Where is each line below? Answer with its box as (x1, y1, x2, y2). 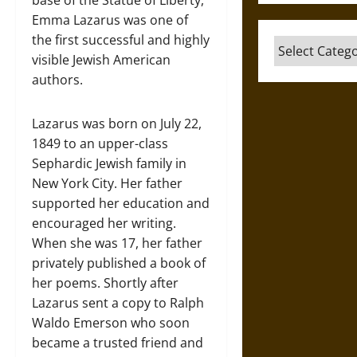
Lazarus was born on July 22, (32, 114, 202, 132)
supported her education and (32, 194, 210, 212)
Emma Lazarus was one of (32, 10, 188, 29)
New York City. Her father (32, 174, 182, 192)
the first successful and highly (32, 30, 210, 49)
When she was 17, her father (32, 233, 202, 252)
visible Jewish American (32, 50, 171, 69)
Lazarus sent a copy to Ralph (32, 293, 204, 312)
